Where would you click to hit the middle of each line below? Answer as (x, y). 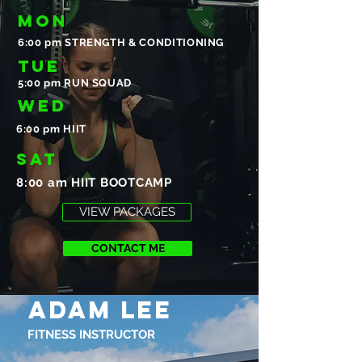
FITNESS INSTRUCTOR (91, 335)
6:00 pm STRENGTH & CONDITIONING (121, 42)
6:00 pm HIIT (51, 129)
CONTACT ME (128, 248)
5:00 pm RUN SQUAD (75, 83)
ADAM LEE (100, 310)
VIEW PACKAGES (127, 212)
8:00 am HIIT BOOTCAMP (94, 183)
